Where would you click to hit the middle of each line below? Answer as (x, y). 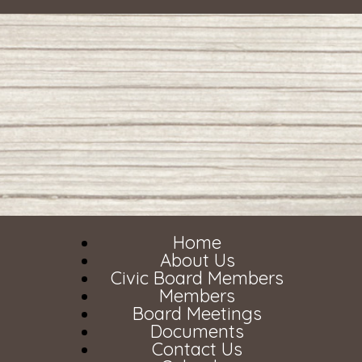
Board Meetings (197, 314)
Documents (197, 331)
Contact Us (197, 349)
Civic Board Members (197, 278)
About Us (197, 260)
